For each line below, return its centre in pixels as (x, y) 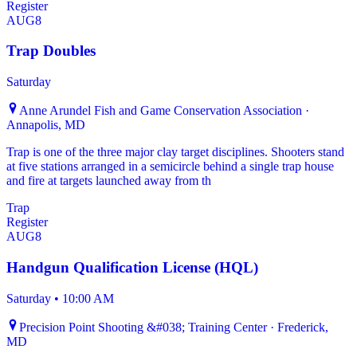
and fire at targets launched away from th (109, 181)
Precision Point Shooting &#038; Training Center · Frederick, (174, 327)
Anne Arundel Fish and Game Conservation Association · (164, 111)
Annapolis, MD (46, 125)
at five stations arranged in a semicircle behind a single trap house (170, 167)
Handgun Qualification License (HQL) (132, 267)
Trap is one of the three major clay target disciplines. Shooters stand (175, 152)
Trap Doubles (51, 51)
